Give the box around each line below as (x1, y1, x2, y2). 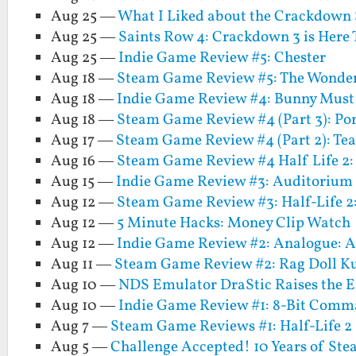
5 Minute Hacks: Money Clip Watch (117, 212, 351, 234)
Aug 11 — (51, 253, 115, 275)
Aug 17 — (51, 130, 117, 151)
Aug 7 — (51, 315, 111, 337)
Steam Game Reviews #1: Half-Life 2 (110, 315, 353, 337)
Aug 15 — (51, 171, 117, 192)
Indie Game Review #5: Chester (118, 47, 327, 68)
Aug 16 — (51, 150, 118, 172)
